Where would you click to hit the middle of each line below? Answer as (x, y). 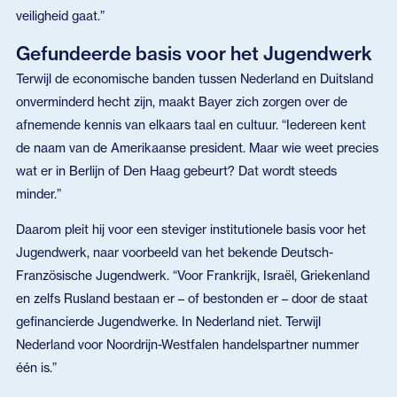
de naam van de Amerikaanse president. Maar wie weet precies (197, 148)
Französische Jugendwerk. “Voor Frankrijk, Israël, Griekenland (192, 276)
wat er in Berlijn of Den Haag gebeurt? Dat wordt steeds (176, 171)
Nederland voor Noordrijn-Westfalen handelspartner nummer (187, 345)
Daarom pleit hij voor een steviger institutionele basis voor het (191, 230)
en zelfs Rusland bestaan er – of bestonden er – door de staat (191, 299)
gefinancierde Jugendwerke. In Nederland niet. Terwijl (168, 322)
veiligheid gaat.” (60, 15)
